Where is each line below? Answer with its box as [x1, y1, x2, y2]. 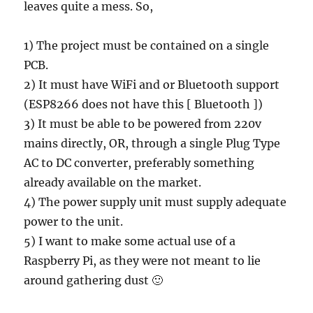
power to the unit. [24, 214, 124, 229]
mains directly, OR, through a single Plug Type [24, 136, 281, 151]
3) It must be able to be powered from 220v [24, 117, 262, 131]
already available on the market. [24, 175, 202, 190]
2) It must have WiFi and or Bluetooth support [24, 78, 280, 92]
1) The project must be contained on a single [24, 38, 270, 53]
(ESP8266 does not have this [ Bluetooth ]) [24, 97, 263, 112]
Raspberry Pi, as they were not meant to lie [24, 254, 261, 268]
